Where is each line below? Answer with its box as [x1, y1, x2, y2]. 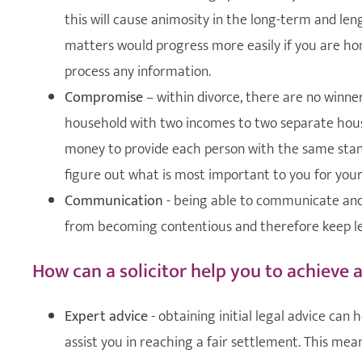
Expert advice [65, 304, 148, 329]
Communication [65, 188, 163, 213]
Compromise [65, 85, 143, 110]
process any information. [65, 59, 211, 84]
